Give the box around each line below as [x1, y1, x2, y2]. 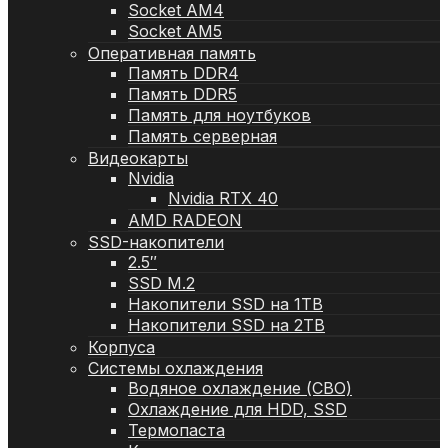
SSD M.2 [128, 272, 195, 293]
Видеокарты [88, 147, 188, 168]
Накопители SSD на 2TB [128, 314, 325, 335]
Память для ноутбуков [128, 104, 311, 125]
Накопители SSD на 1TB [128, 293, 323, 314]
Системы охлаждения [88, 357, 263, 378]
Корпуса [88, 336, 155, 357]
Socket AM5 [128, 20, 222, 41]
